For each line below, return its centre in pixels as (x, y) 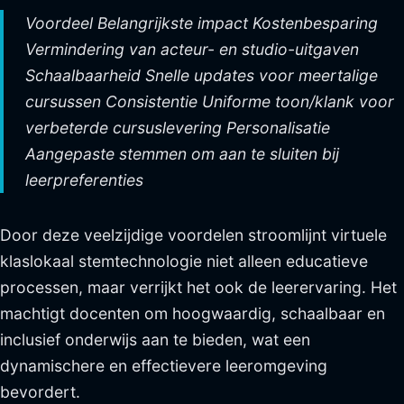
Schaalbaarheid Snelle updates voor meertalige (202, 75)
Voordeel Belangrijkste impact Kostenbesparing (202, 23)
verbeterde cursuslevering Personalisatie (178, 128)
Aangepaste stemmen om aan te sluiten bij (182, 154)
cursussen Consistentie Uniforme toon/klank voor (210, 101)
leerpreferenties (84, 180)
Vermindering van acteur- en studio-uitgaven (192, 49)
